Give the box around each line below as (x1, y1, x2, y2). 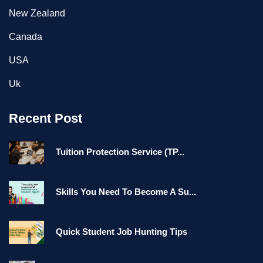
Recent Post (9, 110, 82, 126)
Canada (9, 31, 42, 42)
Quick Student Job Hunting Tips (56, 226, 187, 237)
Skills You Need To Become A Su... (56, 186, 196, 197)
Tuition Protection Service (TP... (56, 146, 184, 157)
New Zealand (9, 8, 65, 18)
